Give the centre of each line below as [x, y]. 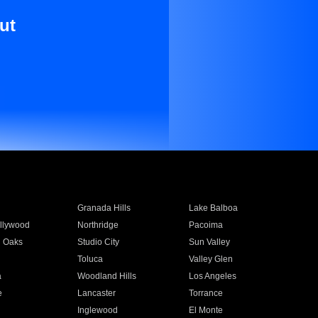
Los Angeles [213, 276]
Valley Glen [211, 259]
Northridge [98, 225]
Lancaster [96, 293]
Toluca [90, 259]
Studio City [98, 242]
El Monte [206, 310]
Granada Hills [104, 208]
